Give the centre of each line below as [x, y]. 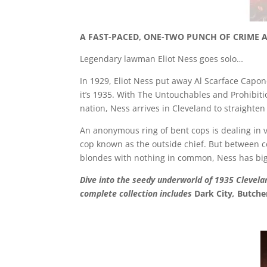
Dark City [214, 193]
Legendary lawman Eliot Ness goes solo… [162, 59]
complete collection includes [137, 193]
